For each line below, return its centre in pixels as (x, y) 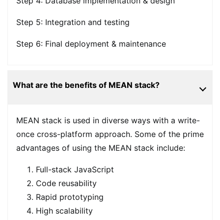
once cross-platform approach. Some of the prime (110, 134)
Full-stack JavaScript (75, 170)
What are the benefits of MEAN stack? (86, 85)
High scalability (64, 211)
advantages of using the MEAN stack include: (102, 148)
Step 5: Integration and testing (73, 22)
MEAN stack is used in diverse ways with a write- (108, 121)
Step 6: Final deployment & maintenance (91, 44)
